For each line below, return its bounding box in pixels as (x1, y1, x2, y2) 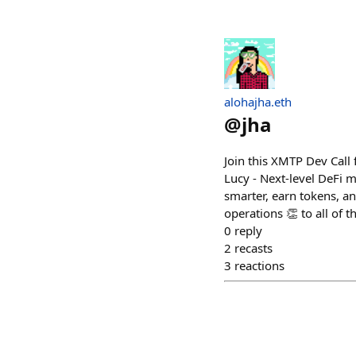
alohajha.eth (224, 94, 292, 110)
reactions (234, 257, 284, 273)
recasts (234, 240, 273, 256)
